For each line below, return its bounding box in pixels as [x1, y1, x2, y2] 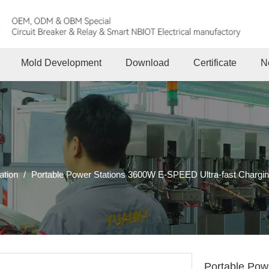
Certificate [193, 57, 237, 68]
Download [125, 57, 169, 68]
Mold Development [20, 57, 101, 68]
